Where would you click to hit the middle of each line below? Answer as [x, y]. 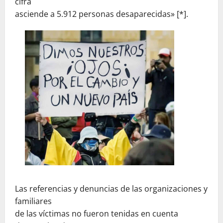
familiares [33, 201]
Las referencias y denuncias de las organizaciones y [111, 188]
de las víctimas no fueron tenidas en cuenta [97, 213]
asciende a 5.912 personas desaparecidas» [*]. [102, 14]
